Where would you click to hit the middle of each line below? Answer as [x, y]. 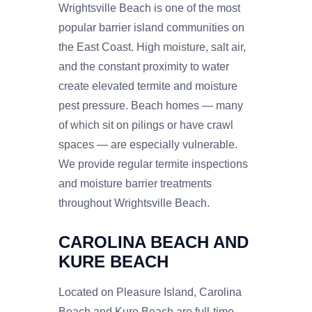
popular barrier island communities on [151, 27]
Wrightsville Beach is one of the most [149, 8]
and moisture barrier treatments [135, 183]
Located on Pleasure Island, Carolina [150, 292]
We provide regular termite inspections [153, 164]
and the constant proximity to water [144, 66]
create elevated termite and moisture [148, 86]
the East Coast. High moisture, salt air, [152, 47]
